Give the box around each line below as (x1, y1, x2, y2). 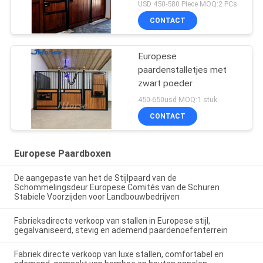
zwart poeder (138, 77, 193, 89)
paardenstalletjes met (138, 64, 227, 75)
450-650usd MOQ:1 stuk (138, 95, 218, 104)
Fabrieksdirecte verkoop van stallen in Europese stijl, (14, 216, 210, 226)
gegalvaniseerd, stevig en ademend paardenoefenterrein (14, 225, 228, 235)
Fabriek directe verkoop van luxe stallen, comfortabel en (14, 249, 224, 259)
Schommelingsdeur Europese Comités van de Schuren (14, 183, 220, 193)
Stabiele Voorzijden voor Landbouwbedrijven (14, 192, 180, 202)
